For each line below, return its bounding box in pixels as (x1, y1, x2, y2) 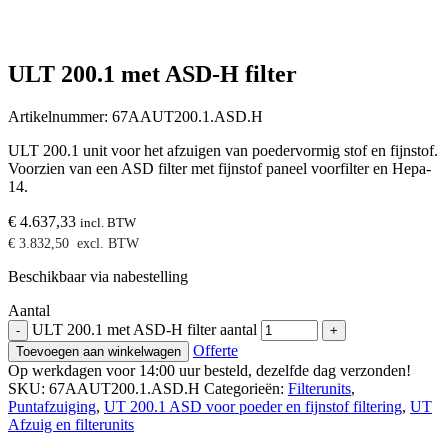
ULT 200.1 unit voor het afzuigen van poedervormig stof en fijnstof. (8, 141, 438, 159)
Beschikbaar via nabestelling (8, 267, 188, 285)
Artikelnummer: (8, 107, 108, 125)
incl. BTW (80, 214, 136, 230)
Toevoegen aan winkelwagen (16, 343, 181, 359)
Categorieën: (204, 379, 288, 397)
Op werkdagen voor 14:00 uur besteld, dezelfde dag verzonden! (8, 361, 411, 379)
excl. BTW (77, 234, 139, 251)
